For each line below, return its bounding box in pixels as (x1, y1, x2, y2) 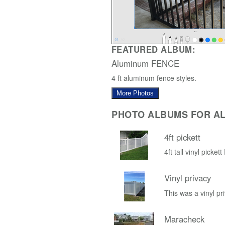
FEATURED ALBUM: (111, 43, 196, 55)
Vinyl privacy (164, 172, 211, 184)
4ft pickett (164, 131, 200, 143)
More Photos (117, 89, 154, 97)
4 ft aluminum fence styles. (111, 73, 196, 83)
